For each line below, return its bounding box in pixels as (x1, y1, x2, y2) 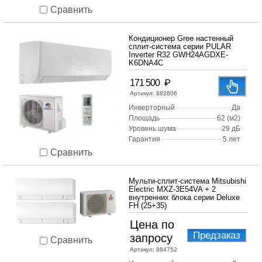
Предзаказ (193, 230, 240, 242)
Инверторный (129, 104, 175, 112)
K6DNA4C (129, 58, 163, 68)
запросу (130, 232, 173, 245)
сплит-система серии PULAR (129, 42, 231, 51)
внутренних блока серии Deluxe (129, 193, 240, 202)
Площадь (129, 114, 160, 123)
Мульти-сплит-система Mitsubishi (129, 177, 246, 186)
